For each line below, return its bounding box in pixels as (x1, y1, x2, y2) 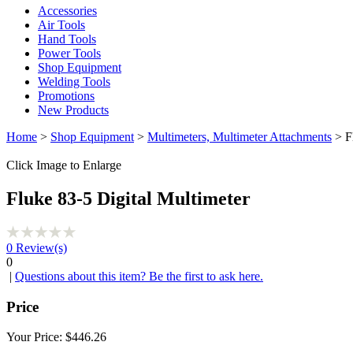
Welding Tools (38, 75, 110, 88)
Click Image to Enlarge (6, 158, 121, 172)
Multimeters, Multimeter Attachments (147, 130, 332, 143)
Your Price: (6, 330, 65, 344)
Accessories (38, 4, 97, 17)
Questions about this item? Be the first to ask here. (15, 269, 263, 283)
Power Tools (38, 46, 101, 60)
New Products (38, 103, 109, 117)
